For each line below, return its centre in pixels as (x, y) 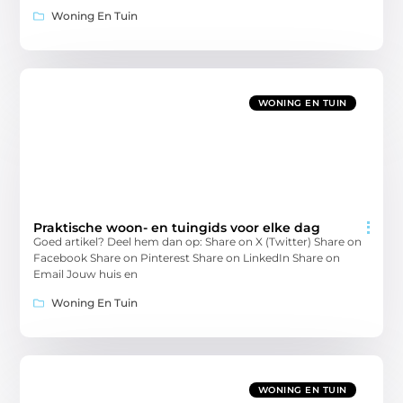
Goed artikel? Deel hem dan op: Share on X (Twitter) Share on (198, 241)
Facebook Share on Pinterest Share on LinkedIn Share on (187, 257)
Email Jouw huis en (86, 273)
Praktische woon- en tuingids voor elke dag (177, 227)
